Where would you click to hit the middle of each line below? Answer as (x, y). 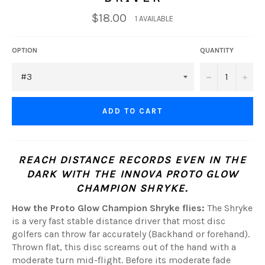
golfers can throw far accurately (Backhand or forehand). (131, 234)
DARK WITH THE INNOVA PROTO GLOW (132, 174)
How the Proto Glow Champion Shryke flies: (108, 208)
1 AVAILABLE (154, 18)
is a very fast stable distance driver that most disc (119, 221)
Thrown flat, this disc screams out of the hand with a (124, 247)
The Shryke (229, 208)
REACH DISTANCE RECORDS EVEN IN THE (132, 159)
